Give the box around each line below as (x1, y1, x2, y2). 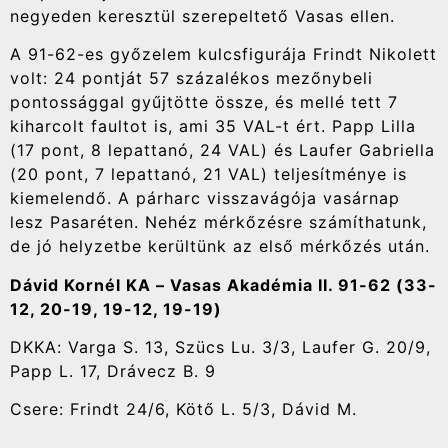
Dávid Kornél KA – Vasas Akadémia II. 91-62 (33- (10, 274, 437, 295)
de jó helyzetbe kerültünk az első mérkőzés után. (10, 236, 430, 257)
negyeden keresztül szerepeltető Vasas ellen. (10, 5, 395, 26)
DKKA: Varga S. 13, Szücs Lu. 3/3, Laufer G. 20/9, (10, 336, 431, 357)
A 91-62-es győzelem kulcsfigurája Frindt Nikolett (10, 44, 437, 65)
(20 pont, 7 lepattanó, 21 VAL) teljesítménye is (10, 164, 407, 185)
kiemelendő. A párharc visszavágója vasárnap (10, 188, 400, 209)
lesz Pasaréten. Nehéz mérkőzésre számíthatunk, (10, 212, 427, 233)
